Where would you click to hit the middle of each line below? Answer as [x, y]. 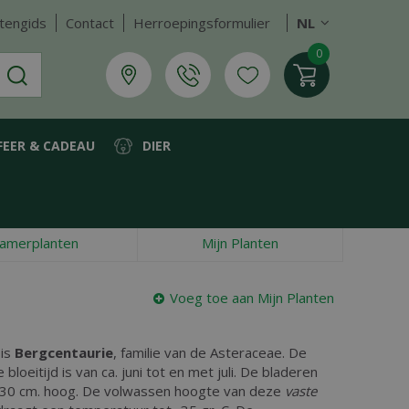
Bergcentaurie [64, 352]
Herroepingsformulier [202, 23]
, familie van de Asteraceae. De [210, 352]
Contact [90, 23]
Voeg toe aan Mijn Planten [252, 298]
